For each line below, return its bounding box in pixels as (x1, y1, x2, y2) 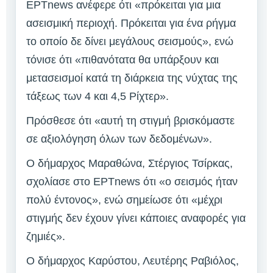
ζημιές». (26, 230, 65, 243)
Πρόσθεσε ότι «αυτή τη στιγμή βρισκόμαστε (26, 115, 235, 127)
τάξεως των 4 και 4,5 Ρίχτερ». (26, 90, 169, 103)
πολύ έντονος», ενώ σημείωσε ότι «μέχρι (26, 194, 222, 207)
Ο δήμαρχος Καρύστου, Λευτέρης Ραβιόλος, (26, 255, 239, 268)
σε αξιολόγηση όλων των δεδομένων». (26, 133, 212, 146)
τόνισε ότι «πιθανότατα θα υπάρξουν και (26, 54, 219, 66)
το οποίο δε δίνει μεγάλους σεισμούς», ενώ (26, 35, 233, 48)
